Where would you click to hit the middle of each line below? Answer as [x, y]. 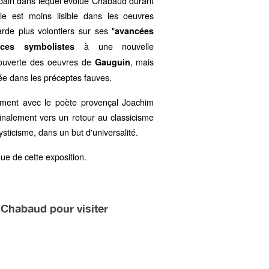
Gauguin [112, 62]
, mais [142, 62]
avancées [134, 31]
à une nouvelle [114, 46]
